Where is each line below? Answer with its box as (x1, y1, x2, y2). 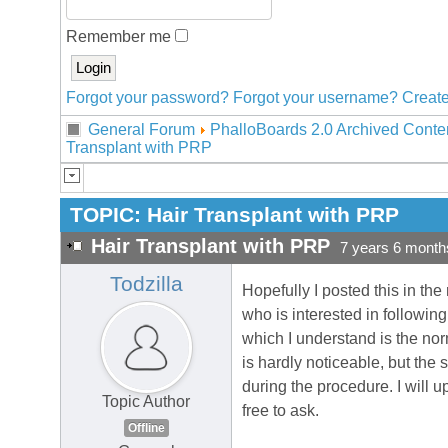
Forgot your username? (233, 89, 398, 106)
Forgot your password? (66, 89, 229, 106)
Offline (127, 421, 165, 436)
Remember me (66, 28, 175, 45)
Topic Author (102, 393, 190, 411)
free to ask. (242, 402, 319, 420)
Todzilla (109, 272, 183, 297)
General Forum (88, 121, 195, 138)
